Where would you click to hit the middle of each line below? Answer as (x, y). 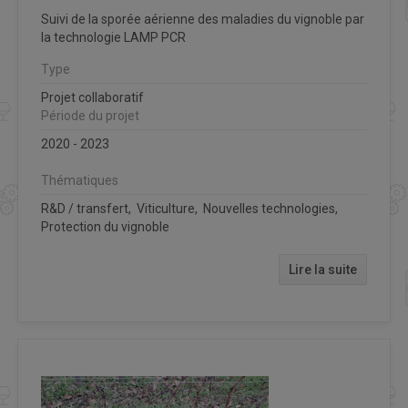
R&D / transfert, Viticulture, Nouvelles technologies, (191, 208)
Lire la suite (323, 269)
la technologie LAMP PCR (113, 37)
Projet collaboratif (92, 97)
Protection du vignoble (105, 226)
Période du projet (90, 115)
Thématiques (80, 180)
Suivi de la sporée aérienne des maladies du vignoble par (203, 19)
